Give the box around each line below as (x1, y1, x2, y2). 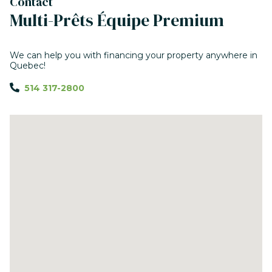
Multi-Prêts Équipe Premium (10, 8, 224, 32)
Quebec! (10, 60, 46, 72)
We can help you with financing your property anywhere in (10, 50, 257, 61)
